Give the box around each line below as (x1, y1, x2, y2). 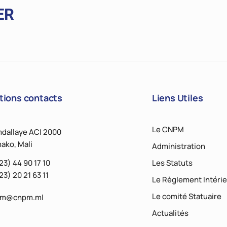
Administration (152, 141, 205, 152)
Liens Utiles (152, 92, 203, 104)
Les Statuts (152, 158, 193, 169)
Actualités (152, 208, 188, 219)
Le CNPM (152, 124, 184, 135)
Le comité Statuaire (152, 191, 221, 202)
